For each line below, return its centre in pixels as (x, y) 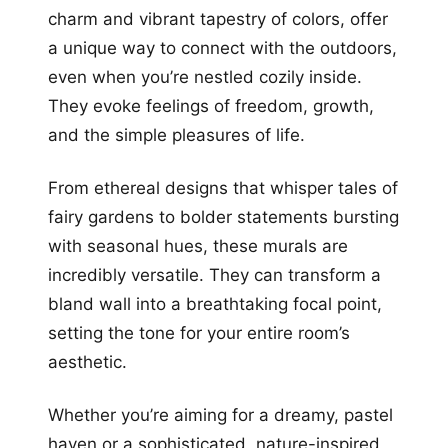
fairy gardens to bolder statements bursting (223, 216)
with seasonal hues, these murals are (198, 245)
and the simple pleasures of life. (176, 134)
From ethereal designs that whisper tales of (223, 187)
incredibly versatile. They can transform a (214, 274)
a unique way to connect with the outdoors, (222, 47)
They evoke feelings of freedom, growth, (211, 105)
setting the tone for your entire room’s (199, 332)
